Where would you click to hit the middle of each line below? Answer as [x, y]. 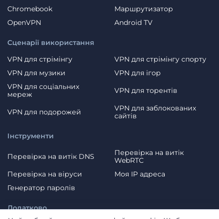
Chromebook [30, 9]
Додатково [27, 208]
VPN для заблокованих [155, 108]
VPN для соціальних [43, 86]
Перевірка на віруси [45, 174]
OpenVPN [24, 22]
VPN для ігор [138, 73]
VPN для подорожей [44, 112]
